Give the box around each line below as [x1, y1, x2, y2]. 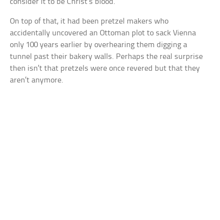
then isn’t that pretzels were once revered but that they [10, 64, 200, 73]
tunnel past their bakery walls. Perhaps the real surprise [10, 52, 203, 61]
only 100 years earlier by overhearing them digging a [10, 40, 188, 49]
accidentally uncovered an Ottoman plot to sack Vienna [10, 28, 196, 37]
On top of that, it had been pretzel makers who [10, 17, 169, 26]
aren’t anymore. [10, 76, 64, 84]
